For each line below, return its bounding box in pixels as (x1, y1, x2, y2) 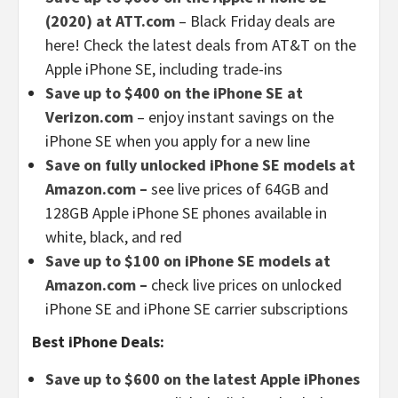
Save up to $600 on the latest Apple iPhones (45, 368, 360, 389)
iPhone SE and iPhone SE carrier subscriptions (45, 298, 348, 319)
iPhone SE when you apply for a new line (45, 130, 310, 151)
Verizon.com (45, 106, 133, 127)
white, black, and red (45, 226, 182, 247)
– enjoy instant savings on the (133, 106, 334, 127)
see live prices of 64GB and (151, 178, 329, 199)
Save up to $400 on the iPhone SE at (45, 82, 303, 103)
